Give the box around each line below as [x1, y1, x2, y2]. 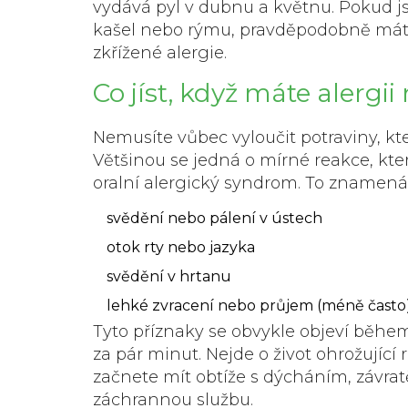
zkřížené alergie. [93, 42, 227, 63]
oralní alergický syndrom [93, 172, 298, 193]
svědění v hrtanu [107, 267, 231, 285]
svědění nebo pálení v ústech [107, 209, 322, 227]
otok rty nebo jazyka [107, 238, 255, 256]
